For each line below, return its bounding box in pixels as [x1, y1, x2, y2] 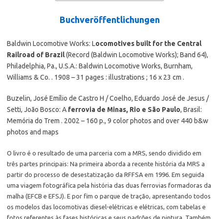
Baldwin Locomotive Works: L [7, 40, 95, 47]
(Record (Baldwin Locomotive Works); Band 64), [65, 51, 208, 59]
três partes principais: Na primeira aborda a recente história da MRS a [7, 160, 205, 167]
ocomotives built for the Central [95, 40, 201, 47]
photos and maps [7, 128, 59, 136]
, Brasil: [180, 106, 202, 113]
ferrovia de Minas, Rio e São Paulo [66, 106, 180, 113]
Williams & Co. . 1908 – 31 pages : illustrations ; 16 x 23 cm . [7, 73, 184, 81]
